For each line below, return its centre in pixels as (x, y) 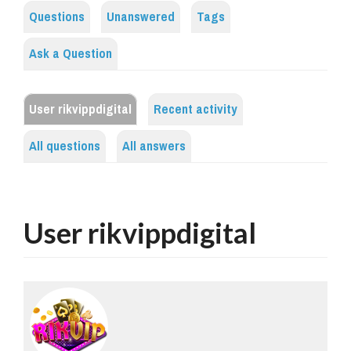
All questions (65, 147)
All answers (154, 147)
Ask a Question (71, 54)
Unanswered (141, 17)
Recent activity (195, 110)
